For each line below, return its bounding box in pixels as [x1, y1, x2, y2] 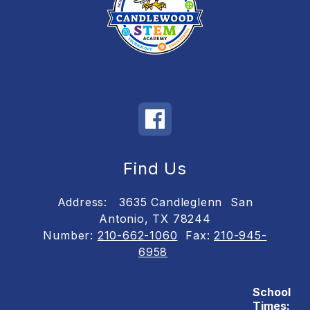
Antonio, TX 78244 [99, 212, 211, 226]
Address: [57, 195, 111, 209]
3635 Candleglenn [119, 195, 223, 209]
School [252, 285, 291, 299]
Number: [43, 228, 98, 242]
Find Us [123, 158, 187, 179]
